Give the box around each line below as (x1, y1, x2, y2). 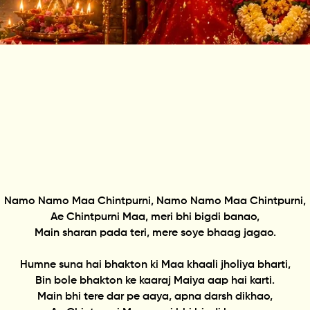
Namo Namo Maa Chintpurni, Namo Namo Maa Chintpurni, (4, 195, 306, 207)
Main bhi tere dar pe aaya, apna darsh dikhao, (37, 291, 273, 302)
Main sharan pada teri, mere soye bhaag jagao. (34, 227, 276, 239)
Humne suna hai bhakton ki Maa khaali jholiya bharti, (19, 259, 291, 271)
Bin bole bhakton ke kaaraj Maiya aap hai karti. (35, 275, 275, 286)
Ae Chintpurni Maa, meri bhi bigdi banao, (51, 211, 259, 223)
